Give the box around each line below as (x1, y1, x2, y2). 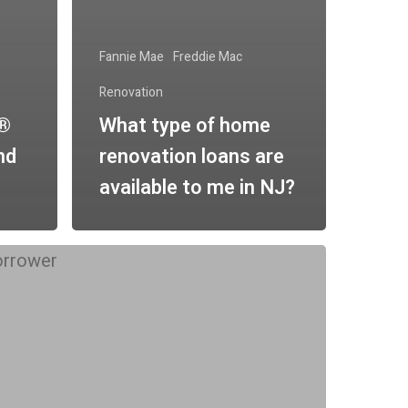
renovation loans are (99, 141, 284, 171)
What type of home (99, 110, 270, 140)
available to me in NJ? (99, 172, 295, 202)
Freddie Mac (173, 46, 242, 66)
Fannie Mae (99, 46, 164, 66)
